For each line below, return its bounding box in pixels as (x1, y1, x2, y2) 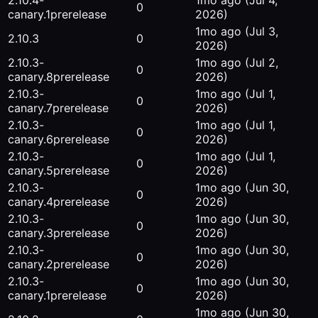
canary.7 (8, 101, 53, 116)
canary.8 (8, 70, 53, 84)
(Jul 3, (245, 24, 278, 39)
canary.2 (8, 257, 53, 272)
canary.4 (8, 194, 53, 209)
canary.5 (8, 163, 53, 178)
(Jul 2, (245, 55, 278, 70)
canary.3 (8, 226, 53, 241)
